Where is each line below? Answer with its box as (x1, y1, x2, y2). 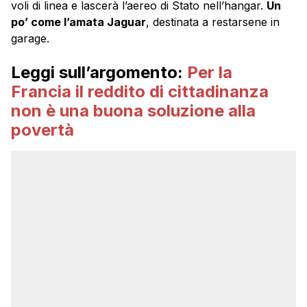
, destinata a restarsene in (146, 14, 280, 29)
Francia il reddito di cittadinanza (11, 81, 269, 101)
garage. (11, 31, 49, 45)
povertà (11, 119, 74, 140)
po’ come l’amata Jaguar (11, 14, 146, 29)
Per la (187, 62, 232, 82)
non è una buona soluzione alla (11, 100, 256, 121)
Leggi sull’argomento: (11, 62, 187, 82)
